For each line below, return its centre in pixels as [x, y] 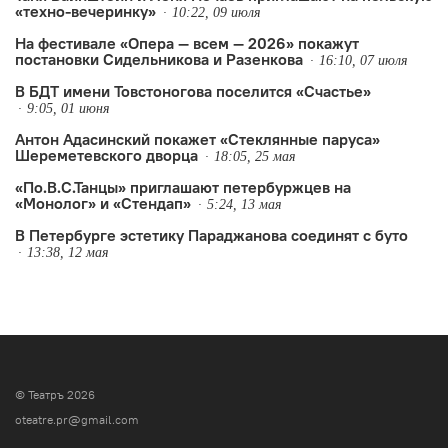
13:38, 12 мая [68, 252]
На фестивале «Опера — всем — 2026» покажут [187, 42]
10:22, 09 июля [216, 12]
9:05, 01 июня [68, 108]
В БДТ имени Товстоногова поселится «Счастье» [193, 90]
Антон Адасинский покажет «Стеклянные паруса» [197, 138]
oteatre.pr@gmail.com [77, 419]
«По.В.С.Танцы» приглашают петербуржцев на [183, 186]
